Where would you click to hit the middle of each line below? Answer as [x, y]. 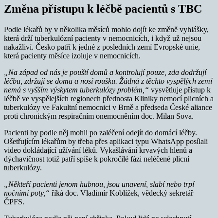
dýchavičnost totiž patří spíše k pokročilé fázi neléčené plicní [97, 159]
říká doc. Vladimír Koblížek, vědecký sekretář [121, 193]
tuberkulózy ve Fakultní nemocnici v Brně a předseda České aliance [108, 108]
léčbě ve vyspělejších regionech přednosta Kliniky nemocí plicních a [109, 99]
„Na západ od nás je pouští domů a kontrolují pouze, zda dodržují [105, 73]
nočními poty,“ [27, 193]
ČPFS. [14, 202]
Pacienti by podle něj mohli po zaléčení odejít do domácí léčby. [100, 133]
